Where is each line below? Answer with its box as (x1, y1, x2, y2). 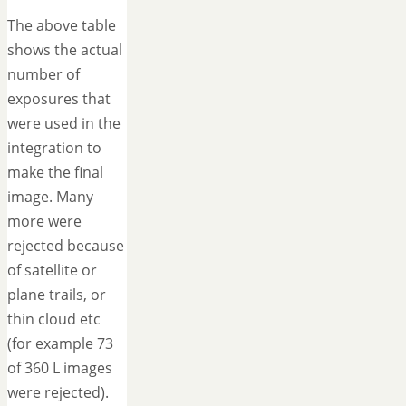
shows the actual (7, 40, 122, 61)
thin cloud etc (7, 309, 101, 330)
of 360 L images (7, 358, 112, 379)
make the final (7, 162, 103, 183)
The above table (7, 15, 116, 36)
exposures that (7, 89, 111, 110)
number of (7, 64, 80, 85)
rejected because (7, 236, 124, 256)
